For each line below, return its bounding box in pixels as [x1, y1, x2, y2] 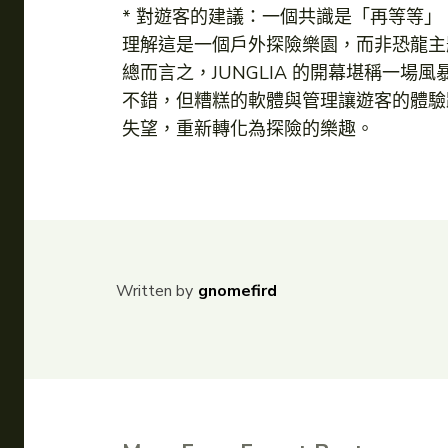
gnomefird [198, 280, 277, 303]
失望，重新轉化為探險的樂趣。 [122, 117, 374, 142]
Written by [116, 280, 193, 303]
